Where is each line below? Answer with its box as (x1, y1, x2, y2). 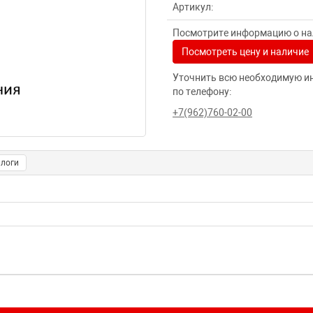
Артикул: (173, 1, 213, 13)
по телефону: (173, 86, 231, 97)
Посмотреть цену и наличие (182, 46, 309, 57)
